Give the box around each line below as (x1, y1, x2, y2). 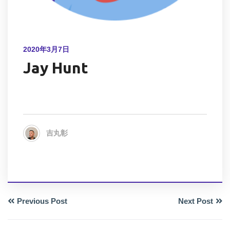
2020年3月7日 (23, 45, 69, 53)
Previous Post (17, 197, 67, 205)
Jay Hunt (23, 59, 88, 76)
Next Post (178, 197, 213, 205)
